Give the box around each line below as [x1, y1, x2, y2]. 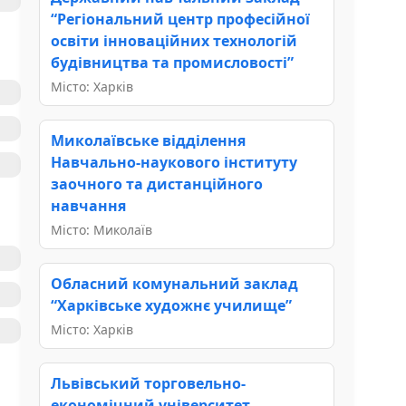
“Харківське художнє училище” [51, 295, 292, 315]
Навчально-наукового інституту [51, 151, 297, 172]
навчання [51, 195, 126, 216]
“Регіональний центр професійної [51, 8, 310, 29]
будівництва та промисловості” [51, 52, 294, 72]
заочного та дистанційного [51, 173, 263, 194]
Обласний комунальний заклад [51, 273, 298, 294]
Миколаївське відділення [51, 130, 246, 150]
